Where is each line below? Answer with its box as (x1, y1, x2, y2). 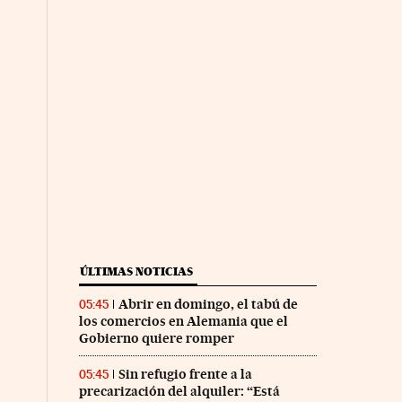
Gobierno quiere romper (78, 329, 234, 346)
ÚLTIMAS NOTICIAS (79, 264, 193, 278)
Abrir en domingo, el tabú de (118, 295, 298, 312)
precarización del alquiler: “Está (78, 382, 280, 399)
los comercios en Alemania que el (78, 312, 288, 329)
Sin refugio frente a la (118, 365, 252, 382)
